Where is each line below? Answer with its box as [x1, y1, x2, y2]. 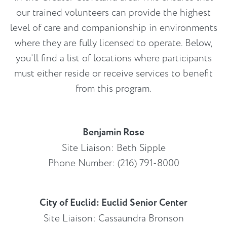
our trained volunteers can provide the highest [16, 6, 211, 19]
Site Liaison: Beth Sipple [61, 141, 166, 155]
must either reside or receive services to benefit [14, 66, 213, 80]
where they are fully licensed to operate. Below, [15, 36, 212, 50]
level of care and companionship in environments [10, 21, 217, 34]
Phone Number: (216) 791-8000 [48, 156, 179, 170]
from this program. [75, 82, 152, 95]
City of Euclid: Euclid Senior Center [40, 196, 187, 210]
